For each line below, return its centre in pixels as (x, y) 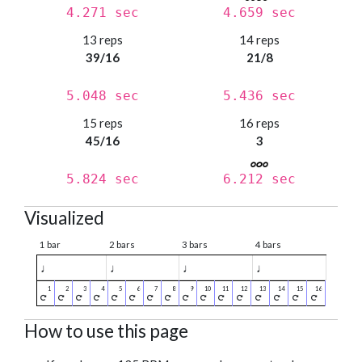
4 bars (268, 245)
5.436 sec (259, 96)
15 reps (103, 123)
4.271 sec (103, 13)
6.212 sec (259, 179)
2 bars (122, 245)
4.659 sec (259, 13)
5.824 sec (103, 179)
